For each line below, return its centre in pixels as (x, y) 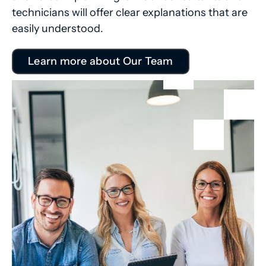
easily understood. (58, 29)
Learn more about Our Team (101, 61)
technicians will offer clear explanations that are (130, 13)
